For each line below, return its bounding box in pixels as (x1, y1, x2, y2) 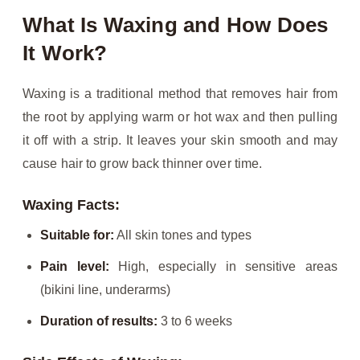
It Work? (22, 41, 108, 66)
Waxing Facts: (22, 197, 120, 214)
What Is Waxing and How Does (22, 13, 329, 38)
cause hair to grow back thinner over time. (22, 157, 263, 171)
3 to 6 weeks (157, 314, 232, 329)
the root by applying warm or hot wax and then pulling (22, 110, 337, 125)
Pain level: (40, 260, 109, 274)
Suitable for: (40, 228, 114, 243)
